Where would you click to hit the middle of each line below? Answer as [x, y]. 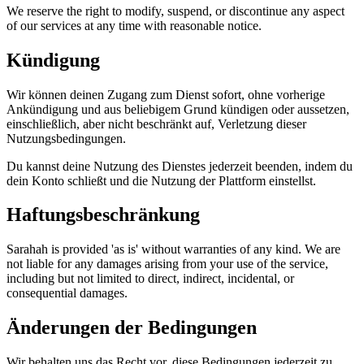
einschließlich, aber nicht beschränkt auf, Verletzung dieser [156, 123]
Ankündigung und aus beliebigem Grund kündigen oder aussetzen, [178, 109]
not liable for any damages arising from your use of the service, [167, 264]
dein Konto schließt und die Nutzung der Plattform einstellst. [161, 180]
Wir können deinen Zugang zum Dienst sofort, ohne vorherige [166, 94]
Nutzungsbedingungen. [66, 138]
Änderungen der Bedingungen [132, 328]
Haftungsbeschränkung [103, 215]
